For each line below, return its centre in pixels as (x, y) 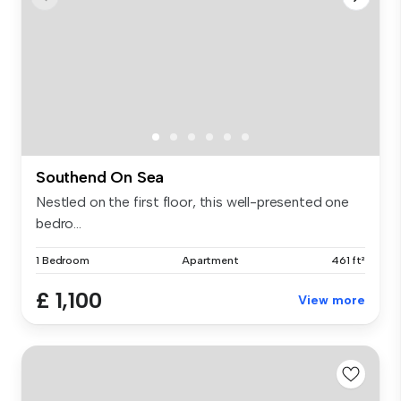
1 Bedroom (63, 261)
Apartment (210, 261)
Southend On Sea (100, 178)
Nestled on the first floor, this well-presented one (192, 202)
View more (332, 301)
